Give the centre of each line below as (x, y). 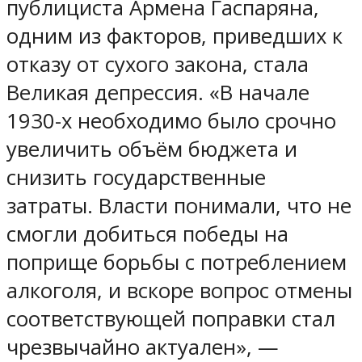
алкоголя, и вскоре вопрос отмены (179, 290)
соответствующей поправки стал (171, 318)
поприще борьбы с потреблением (177, 262)
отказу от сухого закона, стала (158, 64)
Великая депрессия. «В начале (158, 92)
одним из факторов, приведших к (175, 36)
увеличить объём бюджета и (152, 149)
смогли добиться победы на (147, 234)
